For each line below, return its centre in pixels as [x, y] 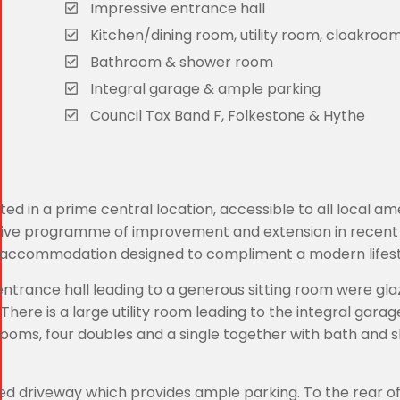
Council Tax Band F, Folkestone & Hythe [226, 116]
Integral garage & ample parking [204, 89]
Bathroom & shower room [180, 62]
